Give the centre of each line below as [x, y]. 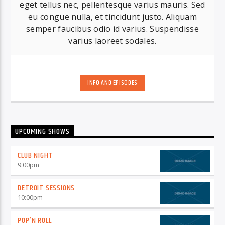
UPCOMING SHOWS [42, 132]
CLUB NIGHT [35, 155]
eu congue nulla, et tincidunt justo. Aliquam [113, 17]
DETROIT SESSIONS [46, 188]
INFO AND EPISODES [113, 83]
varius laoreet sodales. [113, 41]
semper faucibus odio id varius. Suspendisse [113, 29]
